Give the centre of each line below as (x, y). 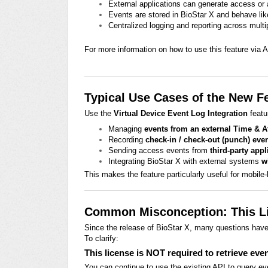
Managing (126, 129)
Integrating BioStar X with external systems (185, 161)
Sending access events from (159, 150)
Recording (127, 139)
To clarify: (101, 238)
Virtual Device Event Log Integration (181, 113)
